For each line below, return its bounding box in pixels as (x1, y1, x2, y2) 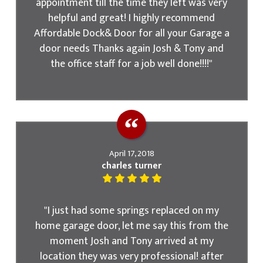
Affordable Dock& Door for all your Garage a (33, 25, 230, 42)
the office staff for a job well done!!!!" (50, 55, 213, 73)
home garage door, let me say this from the (35, 217, 228, 234)
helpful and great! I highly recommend (48, 9, 215, 27)
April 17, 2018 (109, 146, 154, 161)
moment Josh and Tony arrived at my (49, 232, 214, 249)
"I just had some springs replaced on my (44, 201, 219, 219)
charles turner (102, 158, 161, 173)
